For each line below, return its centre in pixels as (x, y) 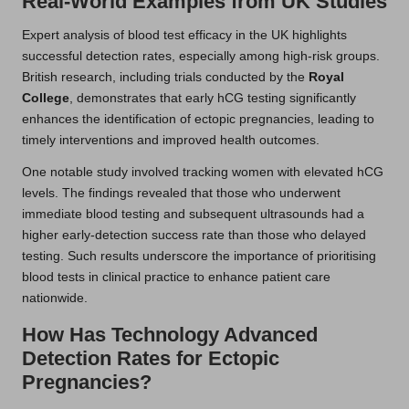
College (46, 98)
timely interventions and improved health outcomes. (171, 140)
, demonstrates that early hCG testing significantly (213, 98)
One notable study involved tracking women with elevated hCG (203, 172)
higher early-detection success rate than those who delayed (194, 235)
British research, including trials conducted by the (165, 77)
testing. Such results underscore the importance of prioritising (199, 256)
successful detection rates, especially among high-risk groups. (201, 56)
